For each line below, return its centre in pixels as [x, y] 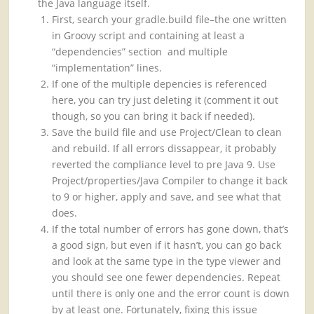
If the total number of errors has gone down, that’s [171, 229]
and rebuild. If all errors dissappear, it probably [164, 149]
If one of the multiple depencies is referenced [160, 84]
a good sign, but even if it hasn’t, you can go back [167, 245]
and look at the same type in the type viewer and [167, 261]
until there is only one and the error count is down [171, 294]
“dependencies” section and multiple [140, 52]
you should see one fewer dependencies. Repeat [166, 278]
